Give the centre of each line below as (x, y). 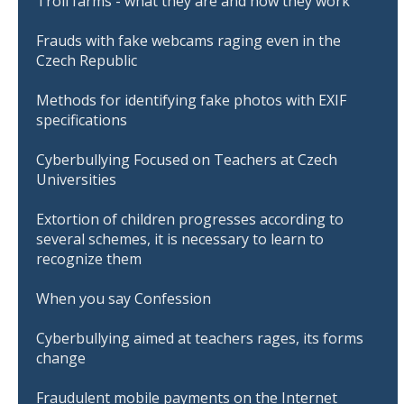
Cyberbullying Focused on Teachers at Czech (187, 159)
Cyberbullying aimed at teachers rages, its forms (200, 338)
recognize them (89, 258)
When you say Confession (124, 298)
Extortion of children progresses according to (190, 219)
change (61, 358)
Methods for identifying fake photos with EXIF (191, 100)
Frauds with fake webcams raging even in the (188, 40)
